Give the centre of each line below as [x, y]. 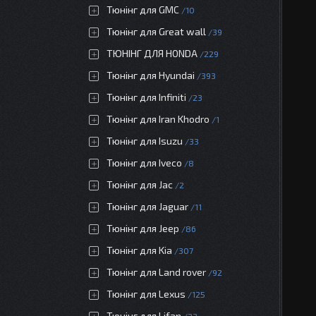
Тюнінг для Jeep [143, 228]
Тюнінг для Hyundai [151, 75]
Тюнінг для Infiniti [146, 97]
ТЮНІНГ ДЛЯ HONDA [152, 53]
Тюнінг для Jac [140, 184]
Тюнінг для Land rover [156, 272]
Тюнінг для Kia [139, 250]
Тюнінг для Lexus [146, 294]
